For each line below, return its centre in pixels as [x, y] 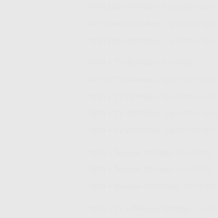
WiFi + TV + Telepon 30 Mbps [140, 209]
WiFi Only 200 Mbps [125, 41]
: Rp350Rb [192, 170]
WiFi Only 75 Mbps [122, 7]
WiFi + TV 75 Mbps [122, 97]
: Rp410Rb [197, 186]
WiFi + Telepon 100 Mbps [133, 186]
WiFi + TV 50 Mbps [122, 80]
